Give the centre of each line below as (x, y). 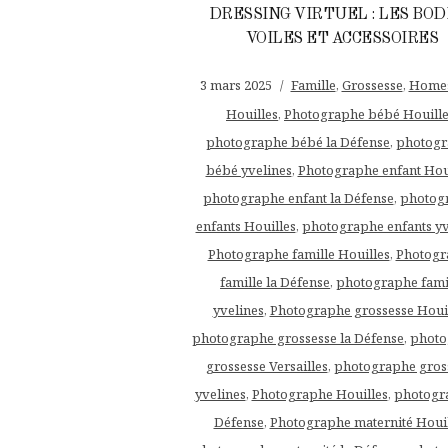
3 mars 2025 (235, 84)
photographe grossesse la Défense (298, 337)
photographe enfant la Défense (298, 197)
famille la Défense (275, 281)
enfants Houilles (245, 225)
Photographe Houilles (319, 393)
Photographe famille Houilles (298, 253)
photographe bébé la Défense (298, 141)
